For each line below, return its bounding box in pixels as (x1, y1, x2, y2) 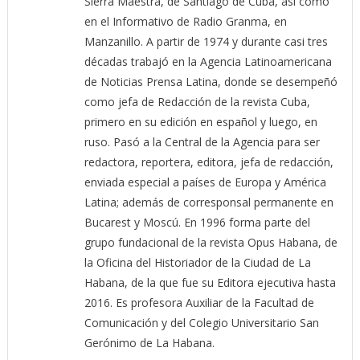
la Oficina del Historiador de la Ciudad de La (84, 254, 311, 270)
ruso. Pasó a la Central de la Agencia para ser (84, 133, 320, 149)
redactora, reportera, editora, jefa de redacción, (84, 153, 333, 170)
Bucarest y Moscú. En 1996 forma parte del (84, 214, 310, 230)
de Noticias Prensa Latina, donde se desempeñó (84, 73, 337, 89)
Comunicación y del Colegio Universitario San (84, 314, 319, 330)
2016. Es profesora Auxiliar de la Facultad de (84, 294, 314, 310)
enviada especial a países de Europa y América (84, 174, 326, 190)
